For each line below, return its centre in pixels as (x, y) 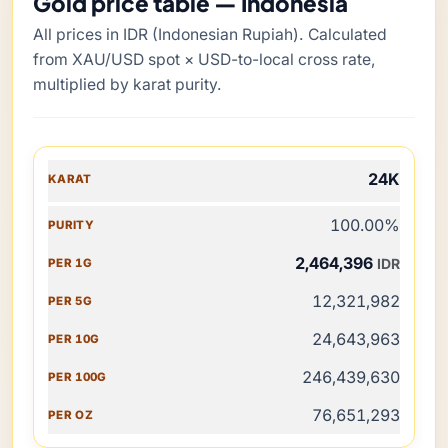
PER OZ (64, 385)
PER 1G (62, 237)
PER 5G (64, 274)
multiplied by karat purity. (127, 84)
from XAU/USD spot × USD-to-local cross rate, (204, 59)
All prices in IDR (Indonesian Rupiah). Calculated (210, 34)
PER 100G (71, 348)
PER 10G (67, 311)
